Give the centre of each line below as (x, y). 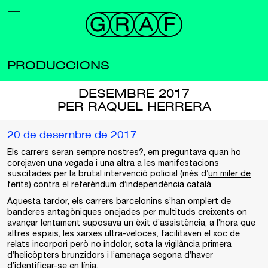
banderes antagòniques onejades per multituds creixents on (127, 212)
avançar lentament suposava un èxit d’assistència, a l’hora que (131, 223)
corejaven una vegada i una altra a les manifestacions (113, 163)
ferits (18, 184)
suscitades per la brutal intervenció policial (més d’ (108, 173)
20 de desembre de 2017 (72, 135)
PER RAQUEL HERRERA (134, 107)
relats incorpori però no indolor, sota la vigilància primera (119, 244)
